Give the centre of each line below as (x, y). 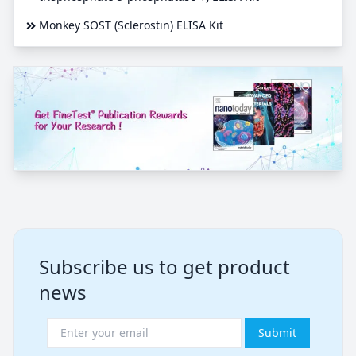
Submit (277, 332)
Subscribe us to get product (164, 266)
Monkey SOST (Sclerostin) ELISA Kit (131, 25)
